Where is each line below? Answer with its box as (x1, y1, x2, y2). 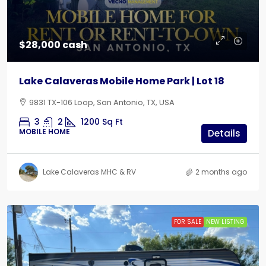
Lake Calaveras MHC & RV (43, 167, 136, 177)
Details (208, 127, 240, 140)
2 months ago (195, 167, 247, 177)
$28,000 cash (19, 38, 87, 52)
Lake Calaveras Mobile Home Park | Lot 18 (19, 74, 224, 88)
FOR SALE (174, 217, 201, 226)
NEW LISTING (206, 217, 245, 226)
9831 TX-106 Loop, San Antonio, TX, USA (29, 97, 175, 108)
